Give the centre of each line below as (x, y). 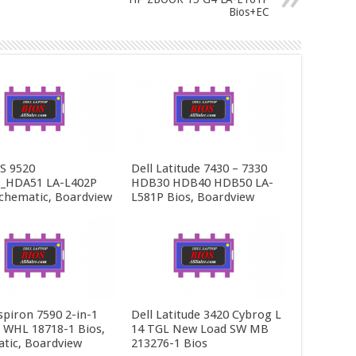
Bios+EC (249, 12)
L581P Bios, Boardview (192, 197)
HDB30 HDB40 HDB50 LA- (202, 182)
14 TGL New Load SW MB (199, 329)
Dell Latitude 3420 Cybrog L (206, 315)
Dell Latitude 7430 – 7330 (199, 168)
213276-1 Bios (169, 344)
